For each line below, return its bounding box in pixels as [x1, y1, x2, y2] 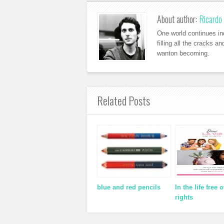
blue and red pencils [97, 183, 160, 191]
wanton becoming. [157, 49, 209, 57]
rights [174, 193, 193, 201]
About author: [157, 12, 199, 25]
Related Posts [97, 92, 150, 108]
